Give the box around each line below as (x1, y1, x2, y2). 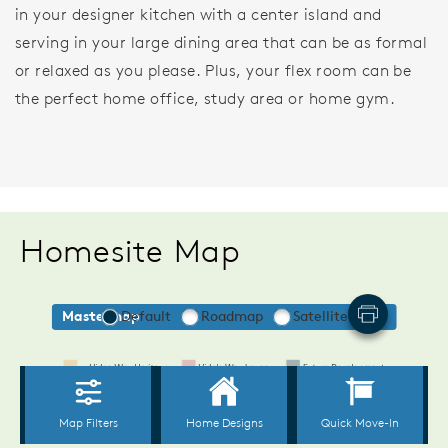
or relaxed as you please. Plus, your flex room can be (15, 60, 412, 81)
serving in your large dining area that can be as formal (15, 32, 428, 53)
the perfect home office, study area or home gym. (15, 88, 396, 109)
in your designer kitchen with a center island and (15, 4, 382, 25)
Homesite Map (20, 231, 241, 271)
